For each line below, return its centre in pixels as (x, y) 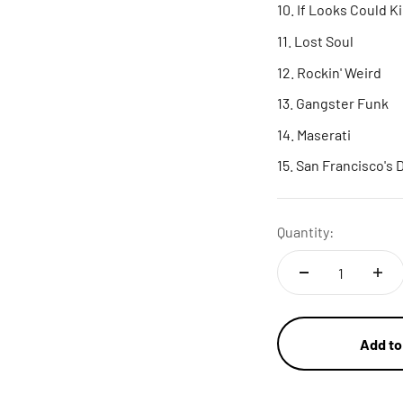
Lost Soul (324, 40)
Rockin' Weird (339, 72)
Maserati (324, 134)
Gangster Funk (342, 103)
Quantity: (305, 232)
